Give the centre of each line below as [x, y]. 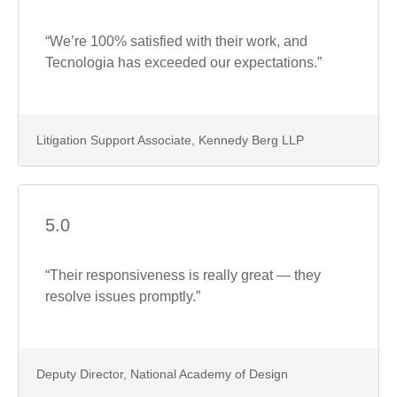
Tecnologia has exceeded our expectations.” [183, 62]
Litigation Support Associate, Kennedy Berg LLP [170, 140]
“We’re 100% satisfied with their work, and [176, 41]
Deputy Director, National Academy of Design [162, 374]
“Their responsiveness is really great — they [183, 275]
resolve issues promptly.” [123, 296]
